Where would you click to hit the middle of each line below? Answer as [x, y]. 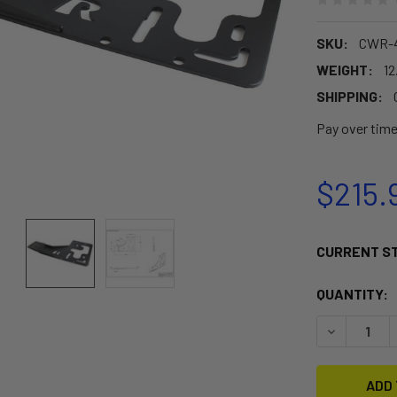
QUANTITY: [352, 293]
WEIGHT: [344, 69]
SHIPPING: [349, 96]
